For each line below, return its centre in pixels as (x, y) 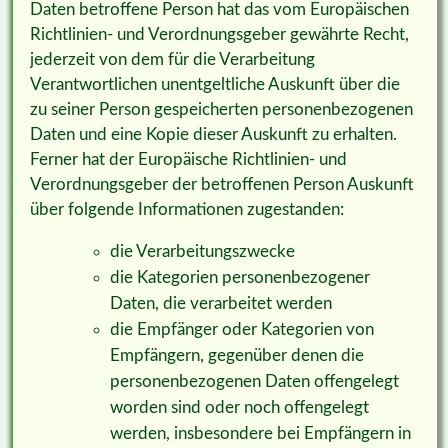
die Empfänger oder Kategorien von (241, 330)
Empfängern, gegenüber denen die (236, 356)
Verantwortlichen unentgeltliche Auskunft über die (214, 85)
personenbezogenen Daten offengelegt (254, 382)
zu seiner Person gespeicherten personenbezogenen (221, 110)
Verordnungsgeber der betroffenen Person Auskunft (221, 185)
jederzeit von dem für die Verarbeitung (172, 60)
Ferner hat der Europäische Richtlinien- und (188, 160)
